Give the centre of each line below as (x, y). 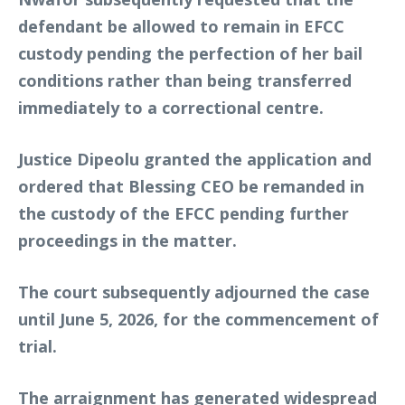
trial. (38, 346)
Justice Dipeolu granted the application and (195, 159)
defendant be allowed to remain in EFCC (181, 26)
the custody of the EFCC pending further (184, 213)
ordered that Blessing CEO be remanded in (191, 186)
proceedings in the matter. (127, 240)
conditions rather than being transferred (185, 80)
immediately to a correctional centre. (171, 107)
